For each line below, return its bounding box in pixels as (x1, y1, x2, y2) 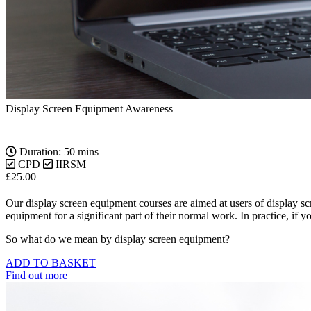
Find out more (6, 269, 67, 282)
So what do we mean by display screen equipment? (6, 233, 230, 246)
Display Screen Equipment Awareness (6, 103, 173, 115)
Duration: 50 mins (17, 146, 99, 158)
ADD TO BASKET (6, 257, 96, 269)
